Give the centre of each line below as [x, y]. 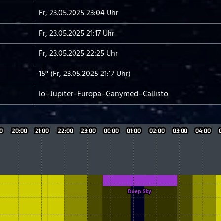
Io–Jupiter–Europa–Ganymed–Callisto [104, 94]
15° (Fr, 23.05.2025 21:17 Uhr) [85, 74]
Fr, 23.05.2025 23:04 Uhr [79, 13]
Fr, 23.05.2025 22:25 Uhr [78, 54]
